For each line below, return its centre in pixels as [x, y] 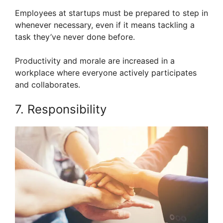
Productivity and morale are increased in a [95, 61]
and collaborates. [48, 85]
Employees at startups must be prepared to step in [111, 13]
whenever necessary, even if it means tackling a [105, 25]
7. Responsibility [61, 110]
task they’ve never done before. [75, 37]
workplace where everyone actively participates [106, 73]
